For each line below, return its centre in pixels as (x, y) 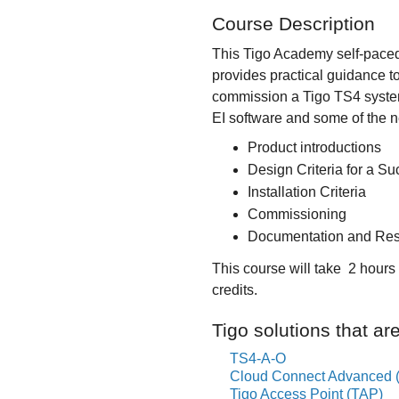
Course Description (293, 24)
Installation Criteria (307, 192)
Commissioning (297, 214)
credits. (235, 290)
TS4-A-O (258, 358)
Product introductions (314, 147)
